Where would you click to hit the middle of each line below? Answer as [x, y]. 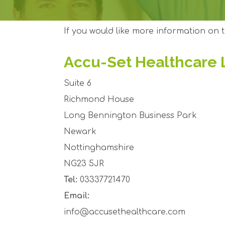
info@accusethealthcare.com [125, 212]
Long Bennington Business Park [130, 115]
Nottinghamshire [99, 147]
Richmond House [99, 99]
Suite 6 [78, 83]
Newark [80, 131]
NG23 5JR [84, 163]
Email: [77, 196]
